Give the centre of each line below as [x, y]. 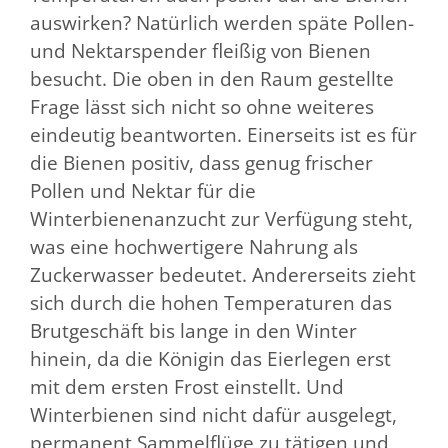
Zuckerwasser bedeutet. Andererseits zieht [223, 274]
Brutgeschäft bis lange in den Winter [193, 330]
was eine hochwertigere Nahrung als [194, 246]
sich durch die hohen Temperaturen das [211, 302]
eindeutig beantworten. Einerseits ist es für [223, 134]
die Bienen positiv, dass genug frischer [201, 162]
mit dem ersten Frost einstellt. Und [187, 386]
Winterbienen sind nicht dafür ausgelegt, [213, 414]
